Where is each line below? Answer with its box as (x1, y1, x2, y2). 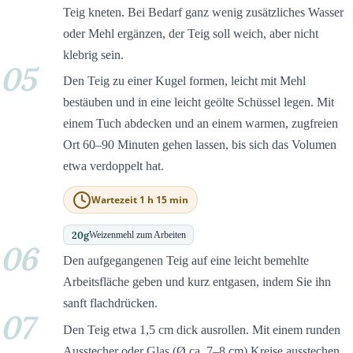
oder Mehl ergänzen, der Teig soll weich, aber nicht (63, 26, 318, 40)
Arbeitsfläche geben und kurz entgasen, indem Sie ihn (63, 275, 331, 289)
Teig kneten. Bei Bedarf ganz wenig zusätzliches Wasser (63, 5, 344, 19)
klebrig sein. (63, 47, 124, 61)
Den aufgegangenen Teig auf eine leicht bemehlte (63, 254, 309, 268)
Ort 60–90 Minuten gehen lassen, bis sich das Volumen (63, 137, 336, 151)
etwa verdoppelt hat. (63, 158, 164, 173)
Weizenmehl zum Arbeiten (88, 229, 186, 240)
